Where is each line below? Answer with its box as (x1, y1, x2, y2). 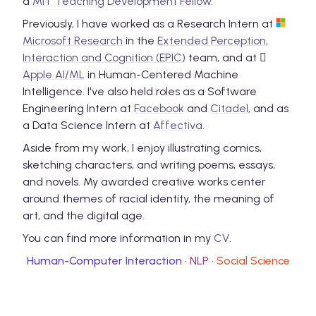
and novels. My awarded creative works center (23, 175, 266, 189)
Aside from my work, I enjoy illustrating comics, (23, 141, 262, 155)
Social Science (216, 254, 290, 268)
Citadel (210, 102, 248, 116)
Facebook (134, 102, 184, 116)
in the (123, 34, 157, 48)
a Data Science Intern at (23, 119, 150, 133)
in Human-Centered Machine (87, 68, 238, 82)
